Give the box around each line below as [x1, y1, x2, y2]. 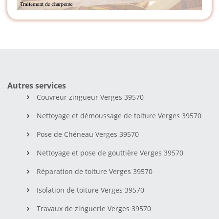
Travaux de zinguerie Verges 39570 [37, 203, 151, 213]
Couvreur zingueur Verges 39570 [37, 92, 144, 102]
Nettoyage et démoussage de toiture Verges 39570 [37, 110, 201, 120]
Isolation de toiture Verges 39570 [37, 185, 144, 195]
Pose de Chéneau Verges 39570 [37, 129, 139, 139]
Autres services [7, 80, 66, 91]
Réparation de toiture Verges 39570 [37, 166, 153, 176]
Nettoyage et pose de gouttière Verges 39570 [37, 148, 183, 157]
